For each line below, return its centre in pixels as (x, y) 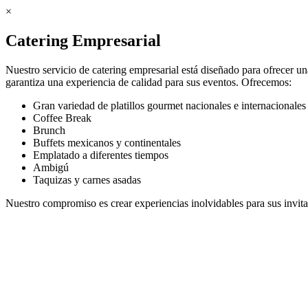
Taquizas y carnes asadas (87, 179)
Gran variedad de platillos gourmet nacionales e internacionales (169, 105)
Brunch (49, 130)
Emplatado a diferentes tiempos (101, 155)
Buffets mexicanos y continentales (107, 142)
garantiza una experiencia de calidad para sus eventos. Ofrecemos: (148, 82)
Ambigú (51, 167)
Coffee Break (62, 118)
